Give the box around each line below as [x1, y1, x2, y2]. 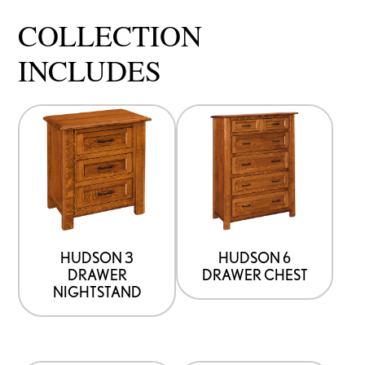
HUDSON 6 [218, 248, 292, 266]
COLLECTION [18, 15, 203, 55]
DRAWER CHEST [201, 266, 308, 283]
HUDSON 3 [60, 248, 134, 266]
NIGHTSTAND [52, 283, 142, 300]
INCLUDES [18, 50, 162, 90]
